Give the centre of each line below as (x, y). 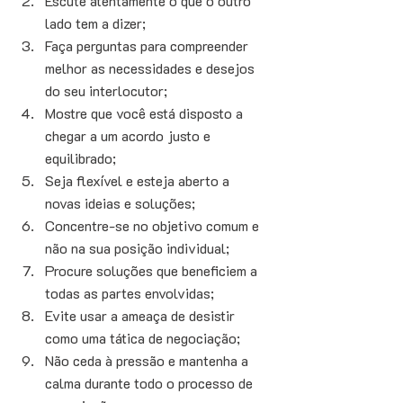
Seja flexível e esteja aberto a (139, 181)
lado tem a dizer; (97, 23)
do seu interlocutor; (108, 91)
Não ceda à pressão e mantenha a (148, 361)
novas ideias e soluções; (122, 203)
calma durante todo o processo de (151, 383)
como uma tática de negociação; (144, 338)
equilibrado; (82, 158)
